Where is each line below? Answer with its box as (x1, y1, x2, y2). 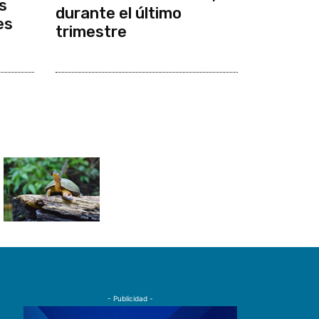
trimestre (55, 22, 127, 42)
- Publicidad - (108, 294, 154, 303)
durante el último (55, 4, 182, 23)
